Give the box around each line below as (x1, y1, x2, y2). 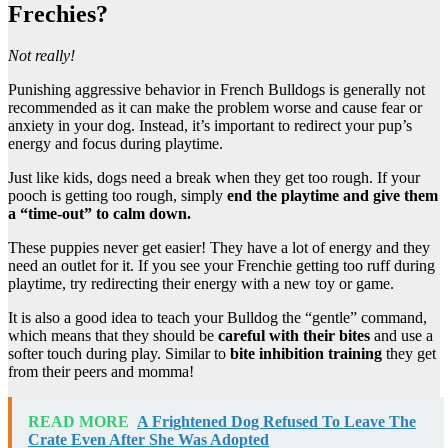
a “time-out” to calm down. (8, 205, 191, 223)
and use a (370, 327, 433, 345)
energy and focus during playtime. (8, 135, 227, 153)
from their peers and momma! (8, 363, 194, 381)
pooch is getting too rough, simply (8, 187, 227, 205)
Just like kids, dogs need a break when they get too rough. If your (8, 169, 420, 187)
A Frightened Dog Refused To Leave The (137, 413, 416, 431)
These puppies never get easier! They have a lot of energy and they (8, 239, 430, 257)
